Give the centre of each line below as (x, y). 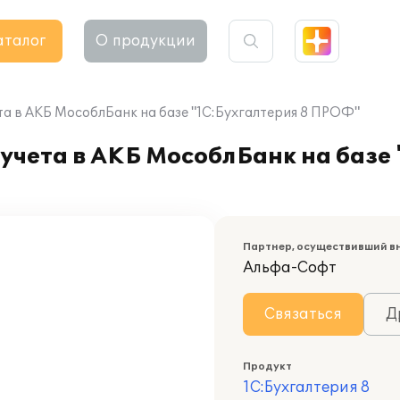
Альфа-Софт (290, 268)
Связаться (303, 314)
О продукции (146, 41)
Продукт (267, 367)
